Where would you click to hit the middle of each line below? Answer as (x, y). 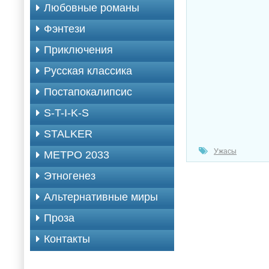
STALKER (68, 134)
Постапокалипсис (88, 92)
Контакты (67, 239)
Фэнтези (65, 29)
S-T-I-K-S (66, 113)
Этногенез (70, 176)
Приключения (78, 50)
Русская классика (88, 71)
